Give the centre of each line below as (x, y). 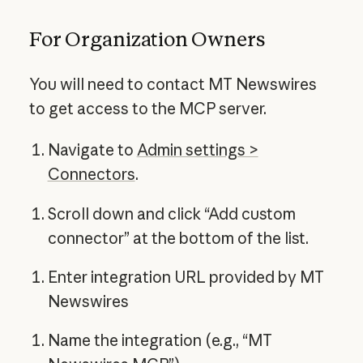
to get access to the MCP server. (147, 109)
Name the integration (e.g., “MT (160, 341)
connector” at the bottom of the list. (178, 238)
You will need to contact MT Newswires (173, 85)
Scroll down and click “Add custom (171, 214)
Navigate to (92, 150)
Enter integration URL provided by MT (186, 277)
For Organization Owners (147, 38)
